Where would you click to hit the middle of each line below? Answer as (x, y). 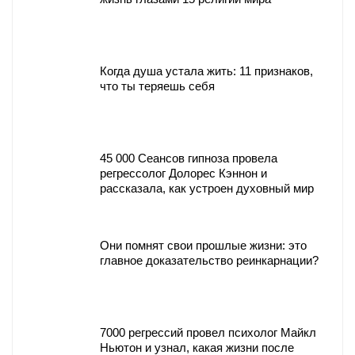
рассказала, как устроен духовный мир (207, 189)
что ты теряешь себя (157, 86)
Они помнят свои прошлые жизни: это (203, 246)
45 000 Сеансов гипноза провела (189, 158)
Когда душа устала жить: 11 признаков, (206, 71)
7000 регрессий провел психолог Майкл (208, 333)
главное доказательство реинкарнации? (209, 261)
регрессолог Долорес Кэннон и (183, 174)
